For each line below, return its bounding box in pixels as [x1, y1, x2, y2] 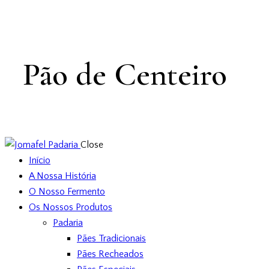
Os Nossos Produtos [29, 201, 112, 213]
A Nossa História [29, 170, 96, 181]
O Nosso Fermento [29, 186, 105, 197]
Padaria [53, 217, 83, 228]
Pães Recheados [77, 248, 144, 259]
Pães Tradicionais [77, 232, 146, 244]
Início [29, 154, 50, 166]
